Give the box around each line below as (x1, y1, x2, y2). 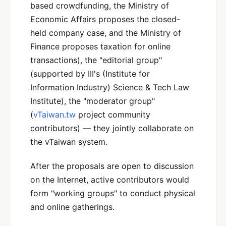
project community (76, 109, 150, 120)
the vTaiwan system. (30, 137, 107, 147)
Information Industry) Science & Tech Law (30, 82, 189, 93)
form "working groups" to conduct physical (30, 188, 195, 199)
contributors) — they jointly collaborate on (30, 123, 194, 134)
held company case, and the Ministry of (30, 28, 181, 38)
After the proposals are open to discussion (30, 161, 194, 172)
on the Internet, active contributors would (30, 175, 189, 185)
